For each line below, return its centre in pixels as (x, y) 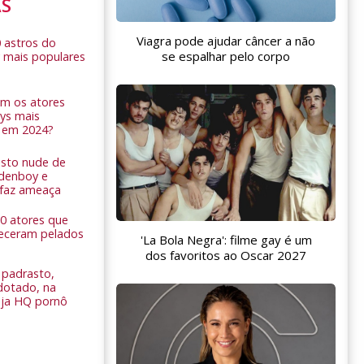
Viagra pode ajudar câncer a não (226, 41)
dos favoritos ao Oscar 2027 (226, 255)
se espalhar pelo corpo (226, 56)
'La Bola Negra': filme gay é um (226, 239)
